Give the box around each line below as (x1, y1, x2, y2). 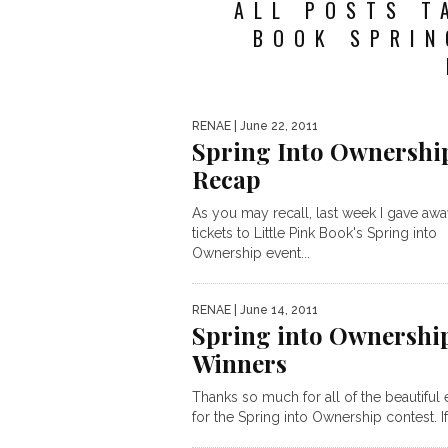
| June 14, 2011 (231, 303, 318, 317)
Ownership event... (192, 245, 310, 261)
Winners (192, 347, 287, 379)
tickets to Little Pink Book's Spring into (192, 225, 437, 241)
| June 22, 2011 (231, 119, 318, 133)
